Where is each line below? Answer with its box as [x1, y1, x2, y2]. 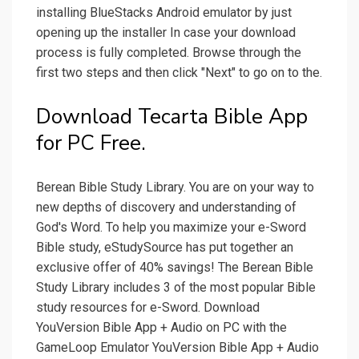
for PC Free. [36, 129, 146, 158]
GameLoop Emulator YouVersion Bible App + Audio [36, 340, 319, 356]
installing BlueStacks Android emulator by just [36, 5, 292, 21]
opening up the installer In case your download [36, 25, 296, 41]
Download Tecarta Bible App [36, 103, 308, 131]
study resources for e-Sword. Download [36, 300, 260, 316]
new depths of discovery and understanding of [36, 200, 296, 216]
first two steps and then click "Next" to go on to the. [36, 65, 322, 81]
